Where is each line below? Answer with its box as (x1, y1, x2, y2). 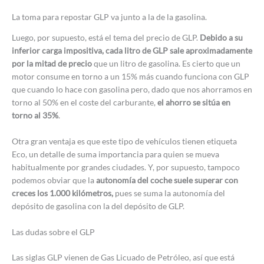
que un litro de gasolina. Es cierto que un (92, 58, 240, 69)
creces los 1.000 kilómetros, (12, 188, 113, 199)
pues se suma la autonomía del (113, 188, 225, 199)
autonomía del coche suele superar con (94, 175, 238, 186)
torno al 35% (12, 110, 58, 121)
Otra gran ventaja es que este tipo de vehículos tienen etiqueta (12, 136, 237, 147)
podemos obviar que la (12, 175, 94, 186)
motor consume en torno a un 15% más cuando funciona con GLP (12, 71, 249, 82)
